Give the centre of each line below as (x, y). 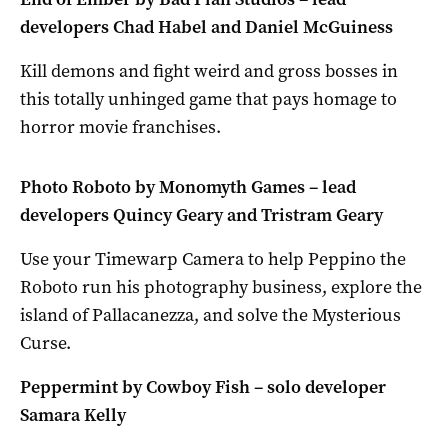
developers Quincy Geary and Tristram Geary (201, 214)
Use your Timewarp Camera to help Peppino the (213, 258)
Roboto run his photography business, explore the (221, 286)
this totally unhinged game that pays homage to (208, 98)
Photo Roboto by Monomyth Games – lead (188, 186)
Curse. (45, 342)
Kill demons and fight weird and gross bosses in (209, 70)
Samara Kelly (73, 414)
